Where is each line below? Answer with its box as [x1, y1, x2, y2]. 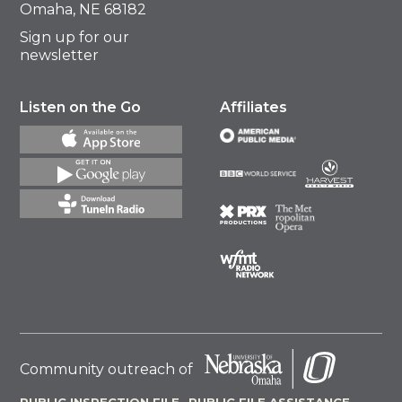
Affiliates [220, 99, 287, 117]
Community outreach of [20, 360, 194, 378]
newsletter [20, 46, 100, 64]
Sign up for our [20, 28, 130, 46]
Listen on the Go [20, 99, 142, 117]
